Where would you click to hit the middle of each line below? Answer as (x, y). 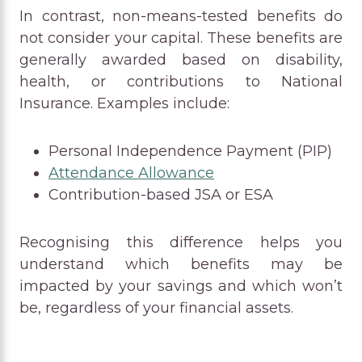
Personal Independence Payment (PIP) (190, 151)
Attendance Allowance (131, 173)
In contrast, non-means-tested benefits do (181, 16)
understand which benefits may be (181, 264)
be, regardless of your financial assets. (156, 307)
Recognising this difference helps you (181, 242)
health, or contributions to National (181, 81)
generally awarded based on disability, (181, 59)
